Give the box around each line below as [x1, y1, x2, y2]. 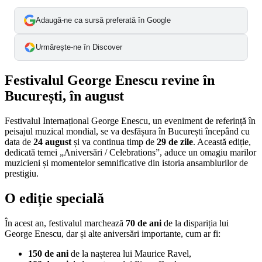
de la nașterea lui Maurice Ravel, [68, 248, 191, 258]
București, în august [5, 88, 124, 104]
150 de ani [28, 248, 68, 258]
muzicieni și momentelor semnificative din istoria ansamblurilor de [5, 157, 248, 168]
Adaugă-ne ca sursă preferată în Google [36, 16, 171, 25]
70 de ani [126, 218, 161, 228]
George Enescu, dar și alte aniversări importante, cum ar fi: [5, 228, 220, 239]
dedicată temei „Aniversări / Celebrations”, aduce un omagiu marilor [5, 147, 256, 157]
